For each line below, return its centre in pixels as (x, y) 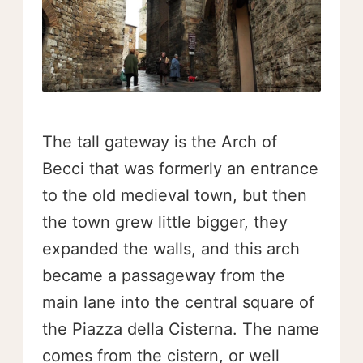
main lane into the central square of (178, 303)
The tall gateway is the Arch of (160, 142)
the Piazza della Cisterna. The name (181, 329)
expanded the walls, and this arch (171, 249)
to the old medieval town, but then (175, 196)
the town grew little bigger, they (165, 222)
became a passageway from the (164, 276)
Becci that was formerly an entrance (180, 169)
